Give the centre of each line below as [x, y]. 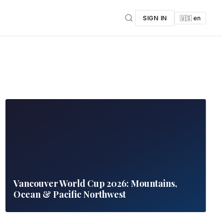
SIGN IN [155, 18]
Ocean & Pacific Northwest [69, 194]
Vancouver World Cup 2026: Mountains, [95, 184]
